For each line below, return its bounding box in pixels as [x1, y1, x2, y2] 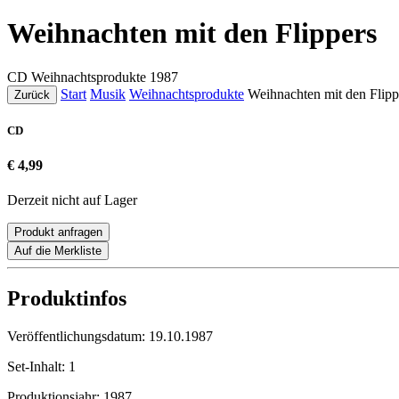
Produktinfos [7, 287, 126, 311]
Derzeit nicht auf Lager [7, 192, 137, 208]
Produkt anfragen [14, 225, 102, 240]
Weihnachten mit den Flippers [7, 17, 377, 50]
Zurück [14, 87, 50, 102]
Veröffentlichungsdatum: [7, 329, 149, 345]
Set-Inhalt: [7, 359, 69, 375]
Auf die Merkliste [14, 244, 102, 258]
